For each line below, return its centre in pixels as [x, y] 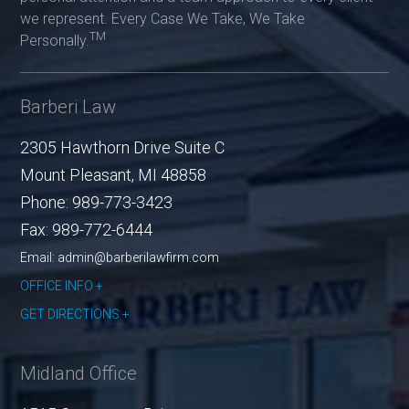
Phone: [45, 203]
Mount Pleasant [76, 175]
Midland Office [79, 374]
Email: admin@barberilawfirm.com [120, 258]
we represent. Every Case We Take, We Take [163, 19]
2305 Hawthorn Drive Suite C [123, 148]
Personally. [55, 41]
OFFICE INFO [57, 286]
